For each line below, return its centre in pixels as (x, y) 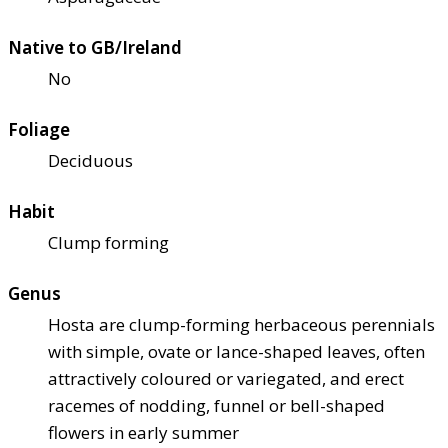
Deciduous (90, 161)
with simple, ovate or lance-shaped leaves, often (236, 352)
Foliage (39, 130)
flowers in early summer (143, 433)
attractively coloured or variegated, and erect (226, 379)
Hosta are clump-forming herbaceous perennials (241, 325)
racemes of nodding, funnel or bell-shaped (216, 406)
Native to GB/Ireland (95, 48)
